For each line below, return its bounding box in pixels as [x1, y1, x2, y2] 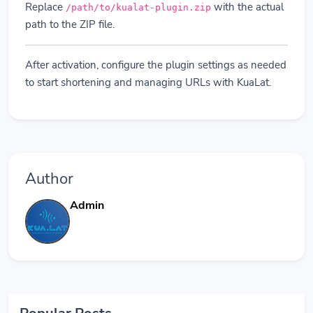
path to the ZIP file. [25, 17, 115, 32]
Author [25, 168, 73, 190]
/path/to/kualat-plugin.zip [66, 2, 211, 13]
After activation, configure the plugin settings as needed [25, 58, 286, 73]
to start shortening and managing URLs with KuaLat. [25, 75, 271, 90]
